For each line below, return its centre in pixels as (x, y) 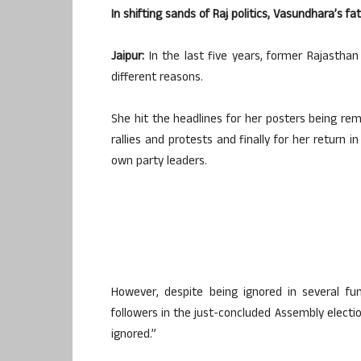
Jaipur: (128, 57)
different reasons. (157, 78)
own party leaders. (159, 162)
